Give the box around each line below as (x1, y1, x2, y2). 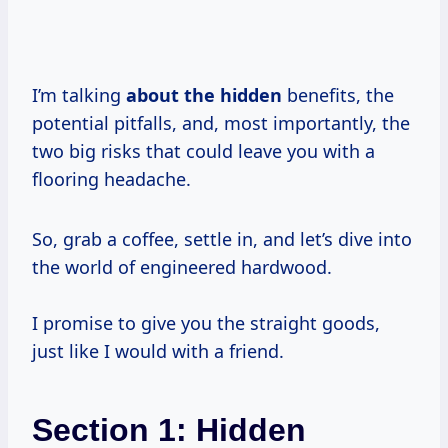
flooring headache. (32, 167, 191, 192)
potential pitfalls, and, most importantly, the (32, 111, 410, 136)
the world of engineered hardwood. (32, 255, 332, 280)
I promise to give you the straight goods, (32, 311, 380, 336)
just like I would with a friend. (32, 339, 284, 364)
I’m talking (32, 83, 126, 108)
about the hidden (126, 83, 282, 108)
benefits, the (282, 83, 394, 108)
